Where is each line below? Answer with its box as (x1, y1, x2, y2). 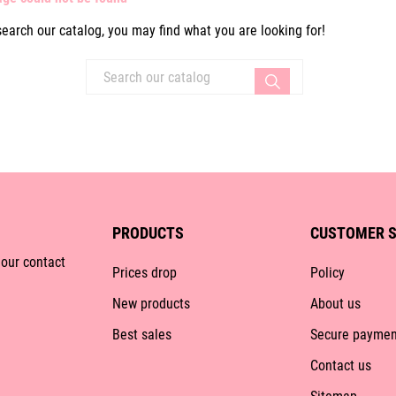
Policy (309, 264, 345, 282)
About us (309, 295, 361, 313)
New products (112, 295, 190, 313)
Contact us (309, 357, 371, 375)
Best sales (112, 326, 171, 344)
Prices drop (112, 264, 177, 282)
